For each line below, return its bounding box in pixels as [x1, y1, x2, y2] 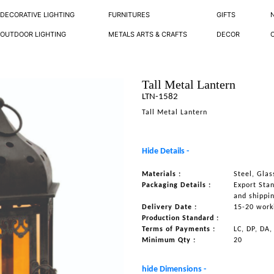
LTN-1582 [142, 92, 179, 102]
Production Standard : [142, 215, 220, 222]
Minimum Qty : [142, 237, 196, 244]
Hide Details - [142, 147, 190, 156]
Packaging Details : [142, 182, 212, 189]
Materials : [142, 171, 182, 178]
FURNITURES [108, 10, 150, 19]
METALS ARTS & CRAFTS [108, 30, 188, 39]
